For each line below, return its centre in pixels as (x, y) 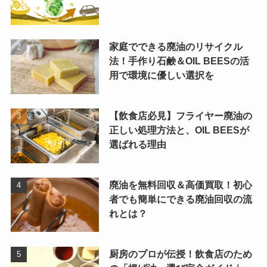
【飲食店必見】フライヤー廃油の (180, 115)
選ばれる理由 (137, 144)
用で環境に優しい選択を (161, 75)
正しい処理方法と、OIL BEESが (179, 130)
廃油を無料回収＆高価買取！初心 (180, 184)
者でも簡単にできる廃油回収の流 (180, 199)
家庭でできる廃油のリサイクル (176, 46)
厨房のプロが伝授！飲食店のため (180, 254)
